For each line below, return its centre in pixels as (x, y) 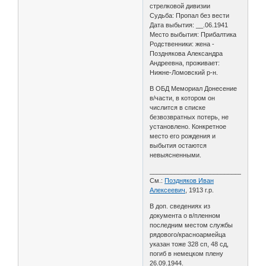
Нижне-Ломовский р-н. (184, 72)
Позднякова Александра (186, 53)
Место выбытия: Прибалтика (193, 34)
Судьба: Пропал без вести (190, 15)
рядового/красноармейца (189, 234)
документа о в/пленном (185, 215)
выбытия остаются (178, 145)
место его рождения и (183, 136)
